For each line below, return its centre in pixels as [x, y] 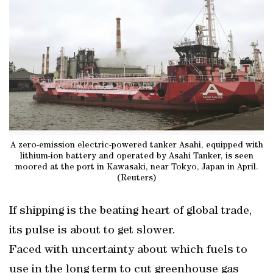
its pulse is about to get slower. [92, 231]
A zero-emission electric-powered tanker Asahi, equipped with [136, 145]
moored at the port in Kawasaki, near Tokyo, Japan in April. [136, 167]
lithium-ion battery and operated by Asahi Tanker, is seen [136, 156]
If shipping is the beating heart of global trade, [130, 211]
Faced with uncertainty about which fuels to [128, 250]
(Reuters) [136, 178]
